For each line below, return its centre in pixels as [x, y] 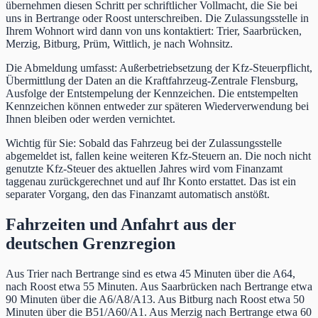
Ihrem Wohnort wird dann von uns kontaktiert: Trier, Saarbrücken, [154, 31]
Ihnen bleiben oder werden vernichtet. [91, 119]
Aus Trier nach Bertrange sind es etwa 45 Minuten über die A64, [150, 274]
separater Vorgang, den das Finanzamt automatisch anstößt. [138, 194]
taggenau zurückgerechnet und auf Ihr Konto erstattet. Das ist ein [151, 182]
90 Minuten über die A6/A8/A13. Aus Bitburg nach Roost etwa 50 [155, 300]
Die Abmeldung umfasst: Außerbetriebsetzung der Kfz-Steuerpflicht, [159, 68]
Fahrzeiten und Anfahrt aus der [121, 225]
